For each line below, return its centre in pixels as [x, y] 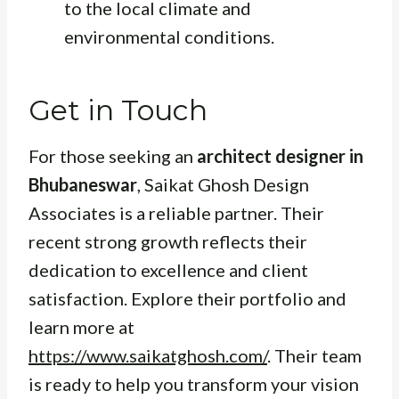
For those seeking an [113, 156]
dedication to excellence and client [168, 270]
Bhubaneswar [83, 185]
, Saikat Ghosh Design [223, 185]
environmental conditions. [169, 37]
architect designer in [280, 156]
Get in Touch [118, 110]
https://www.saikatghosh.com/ [148, 356]
